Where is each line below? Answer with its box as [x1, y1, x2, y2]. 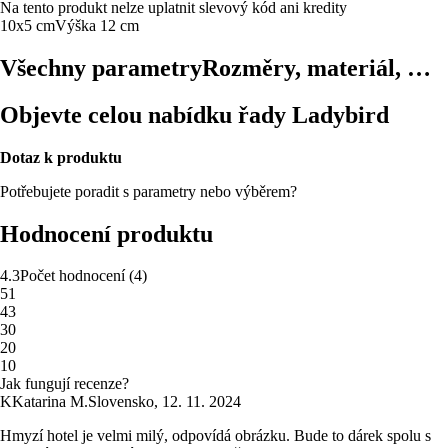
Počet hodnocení [20, 267, 125, 285]
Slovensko [88, 393, 154, 411]
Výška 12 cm [55, 16, 139, 34]
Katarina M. [12, 393, 88, 411]
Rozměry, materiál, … [202, 54, 431, 81]
